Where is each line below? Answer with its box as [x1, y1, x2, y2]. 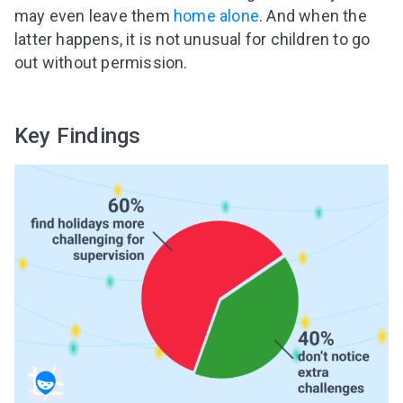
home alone [174, 6, 259, 26]
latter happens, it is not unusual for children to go [14, 30, 371, 49]
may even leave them [14, 6, 174, 26]
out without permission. [14, 53, 188, 73]
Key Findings [14, 123, 141, 149]
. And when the [259, 6, 367, 26]
